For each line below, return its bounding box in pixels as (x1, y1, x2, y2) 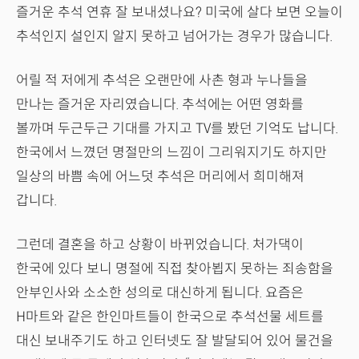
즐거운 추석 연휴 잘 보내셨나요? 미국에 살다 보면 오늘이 (16, 3, 343, 21)
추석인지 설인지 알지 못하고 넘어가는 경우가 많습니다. (16, 27, 333, 45)
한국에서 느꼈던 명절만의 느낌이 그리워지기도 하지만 (16, 143, 327, 161)
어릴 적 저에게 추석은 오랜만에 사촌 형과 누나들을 (16, 71, 308, 89)
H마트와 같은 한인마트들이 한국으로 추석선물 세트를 (16, 308, 324, 325)
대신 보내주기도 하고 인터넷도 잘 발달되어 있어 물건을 (16, 332, 333, 349)
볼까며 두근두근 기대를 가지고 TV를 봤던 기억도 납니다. (16, 119, 338, 137)
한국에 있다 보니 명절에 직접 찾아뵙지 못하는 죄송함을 (16, 260, 333, 277)
